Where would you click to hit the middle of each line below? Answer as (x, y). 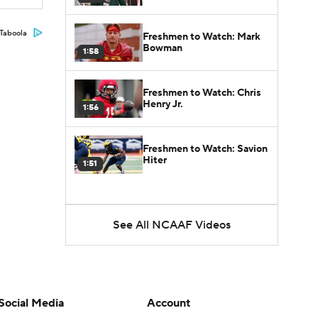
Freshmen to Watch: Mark (202, 37)
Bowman (163, 48)
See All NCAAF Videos (172, 225)
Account (168, 303)
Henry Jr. (163, 104)
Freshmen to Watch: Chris (202, 93)
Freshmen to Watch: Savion (205, 149)
